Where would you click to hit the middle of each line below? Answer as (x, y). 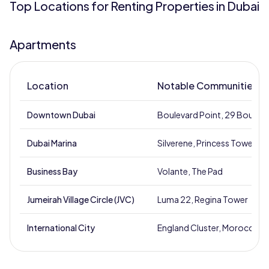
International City (61, 228)
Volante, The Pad (190, 171)
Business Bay (52, 171)
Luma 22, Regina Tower (203, 199)
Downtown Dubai (61, 115)
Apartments (43, 44)
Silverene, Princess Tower (207, 143)
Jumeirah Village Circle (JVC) (81, 199)
